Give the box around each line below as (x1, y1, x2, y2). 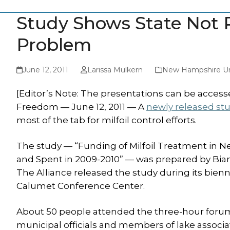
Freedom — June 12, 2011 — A (16, 102, 146, 112)
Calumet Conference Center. (16, 181, 145, 191)
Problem (16, 34, 91, 55)
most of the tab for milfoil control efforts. (16, 115, 197, 125)
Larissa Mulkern (87, 65, 143, 74)
